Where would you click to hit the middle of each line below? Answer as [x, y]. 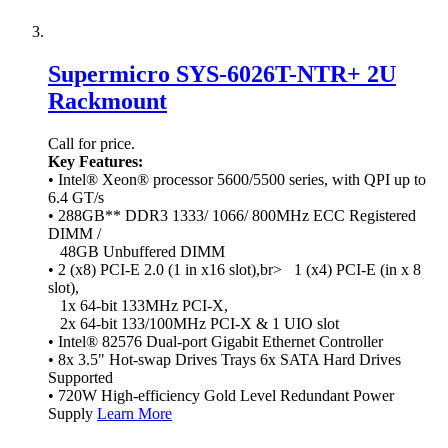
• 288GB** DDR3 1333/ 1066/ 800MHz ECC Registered [232, 216]
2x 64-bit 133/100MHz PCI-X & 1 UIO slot [193, 324]
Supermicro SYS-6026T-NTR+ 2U [222, 74]
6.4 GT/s [76, 198]
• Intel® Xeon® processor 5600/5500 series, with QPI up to [237, 180]
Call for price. [91, 144]
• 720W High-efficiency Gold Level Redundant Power [221, 396]
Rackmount [107, 101]
